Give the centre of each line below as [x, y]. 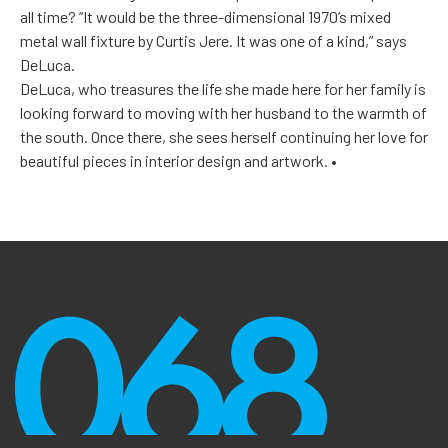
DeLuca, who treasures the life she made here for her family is [223, 89]
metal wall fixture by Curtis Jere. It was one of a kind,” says [213, 41]
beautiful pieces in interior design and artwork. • [178, 161]
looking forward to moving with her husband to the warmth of [223, 113]
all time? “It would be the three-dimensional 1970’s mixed [205, 17]
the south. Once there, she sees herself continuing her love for [224, 137]
